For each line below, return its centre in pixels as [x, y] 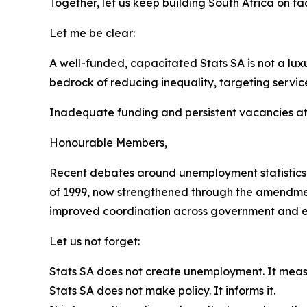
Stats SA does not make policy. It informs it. [162, 291]
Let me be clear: [92, 33]
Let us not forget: [95, 241]
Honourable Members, [108, 143]
